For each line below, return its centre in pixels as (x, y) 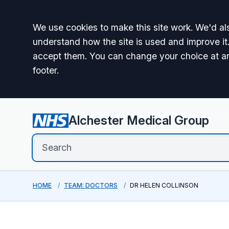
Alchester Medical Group (139, 120)
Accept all (73, 30)
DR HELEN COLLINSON (164, 185)
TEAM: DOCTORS (91, 185)
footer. (46, 70)
